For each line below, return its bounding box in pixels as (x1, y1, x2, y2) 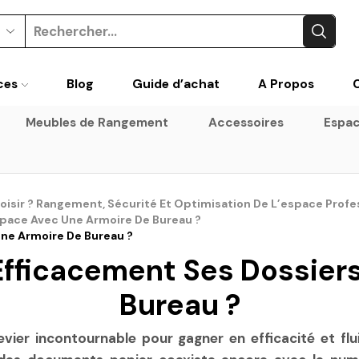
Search (120, 30, 167, 48)
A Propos (257, 75, 314, 92)
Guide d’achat (131, 75, 220, 92)
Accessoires (208, 114, 284, 131)
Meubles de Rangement (26, 114, 169, 131)
